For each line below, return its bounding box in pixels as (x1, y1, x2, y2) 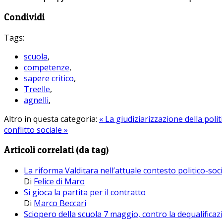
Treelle (24, 83, 50, 95)
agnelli (24, 94, 49, 106)
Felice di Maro (34, 176, 85, 187)
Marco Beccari (34, 198, 86, 209)
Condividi (4, 11, 45, 23)
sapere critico (24, 72, 74, 84)
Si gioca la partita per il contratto (24, 187, 146, 198)
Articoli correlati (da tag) (4, 144, 109, 156)
